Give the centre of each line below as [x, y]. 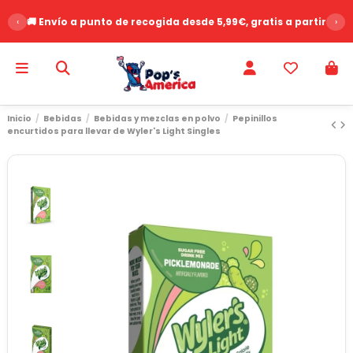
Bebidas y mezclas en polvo [158, 118]
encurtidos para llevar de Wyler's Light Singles [114, 131]
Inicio [19, 118]
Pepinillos [255, 118]
